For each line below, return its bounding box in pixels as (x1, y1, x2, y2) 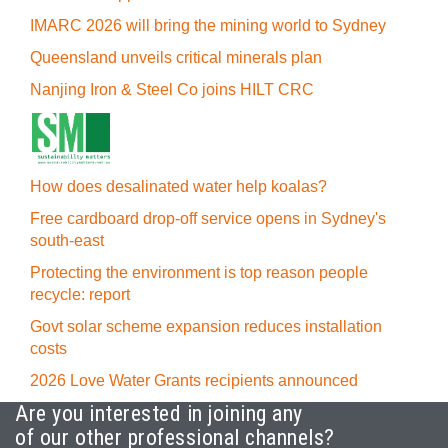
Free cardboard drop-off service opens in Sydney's (30, 210, 386, 227)
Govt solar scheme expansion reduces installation (30, 318, 382, 335)
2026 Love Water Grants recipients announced (30, 372, 358, 389)
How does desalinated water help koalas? (30, 178, 327, 195)
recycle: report (30, 286, 130, 303)
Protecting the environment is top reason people (30, 264, 368, 281)
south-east (30, 232, 104, 249)
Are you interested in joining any (15, 401, 303, 426)
